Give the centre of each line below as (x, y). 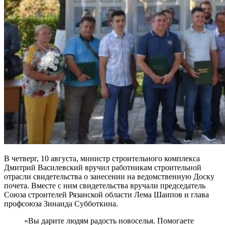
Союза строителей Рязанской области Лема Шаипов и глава (106, 194)
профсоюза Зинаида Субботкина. (61, 203)
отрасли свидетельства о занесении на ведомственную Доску (109, 176)
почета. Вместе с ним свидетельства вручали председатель (105, 185)
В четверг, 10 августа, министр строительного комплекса (102, 158)
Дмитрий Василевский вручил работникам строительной (103, 167)
